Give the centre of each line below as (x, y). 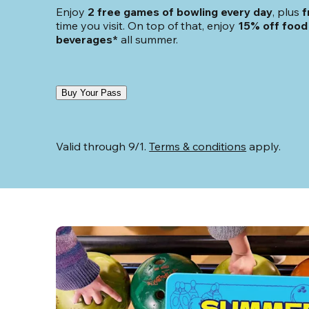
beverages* (87, 40)
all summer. (148, 40)
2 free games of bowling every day (180, 12)
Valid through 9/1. (103, 147)
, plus (288, 12)
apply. (264, 147)
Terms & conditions (198, 147)
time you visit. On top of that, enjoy (146, 26)
